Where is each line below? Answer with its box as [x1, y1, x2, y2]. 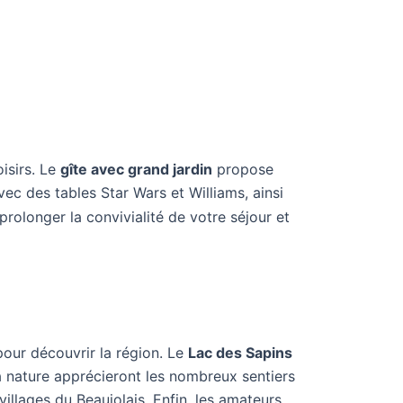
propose [212, 160, 273, 178]
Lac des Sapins [188, 344, 292, 362]
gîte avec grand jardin [60, 160, 212, 178]
